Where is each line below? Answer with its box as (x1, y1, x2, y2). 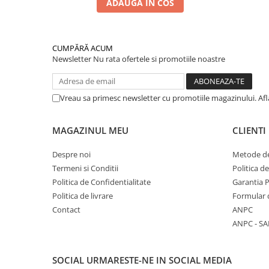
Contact (52, 204, 80, 215)
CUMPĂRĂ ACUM (52, 43, 113, 53)
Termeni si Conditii (52, 163, 118, 174)
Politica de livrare (52, 190, 113, 201)
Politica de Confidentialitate (52, 177, 151, 187)
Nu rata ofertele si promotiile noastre (93, 53, 225, 64)
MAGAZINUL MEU (52, 124, 128, 136)
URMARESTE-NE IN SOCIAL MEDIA (86, 254, 232, 266)
